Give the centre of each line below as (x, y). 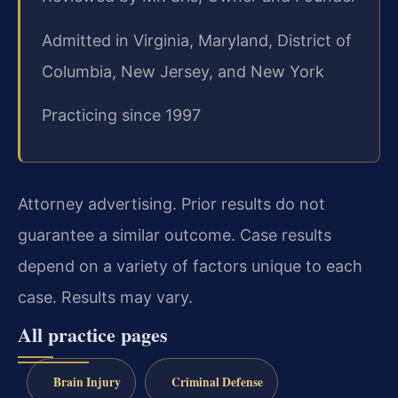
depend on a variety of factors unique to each (190, 267)
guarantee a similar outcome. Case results (175, 235)
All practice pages (93, 335)
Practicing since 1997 (121, 115)
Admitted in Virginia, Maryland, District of (197, 40)
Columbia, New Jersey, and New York (183, 71)
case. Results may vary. (105, 298)
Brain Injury (87, 382)
